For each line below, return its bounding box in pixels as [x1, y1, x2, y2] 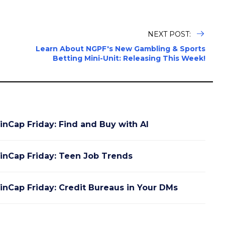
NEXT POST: [148, 29, 193, 39]
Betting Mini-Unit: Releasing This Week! [53, 53, 205, 63]
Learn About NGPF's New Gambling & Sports [36, 44, 205, 53]
